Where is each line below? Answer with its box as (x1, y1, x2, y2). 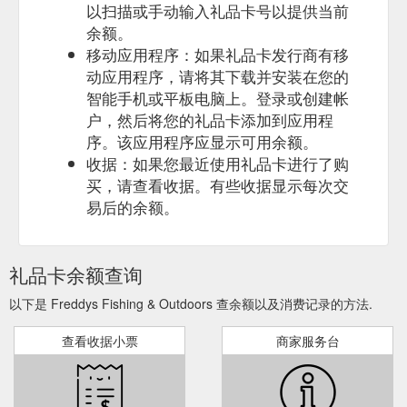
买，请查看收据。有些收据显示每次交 (86, 173, 349, 196)
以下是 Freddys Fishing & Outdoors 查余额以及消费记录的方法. (9, 293, 372, 313)
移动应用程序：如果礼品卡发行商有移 (86, 42, 349, 65)
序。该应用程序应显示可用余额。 (86, 129, 318, 153)
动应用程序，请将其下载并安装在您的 (86, 64, 349, 87)
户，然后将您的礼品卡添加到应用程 (86, 107, 333, 131)
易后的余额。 (86, 194, 179, 218)
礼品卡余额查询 (9, 260, 143, 288)
